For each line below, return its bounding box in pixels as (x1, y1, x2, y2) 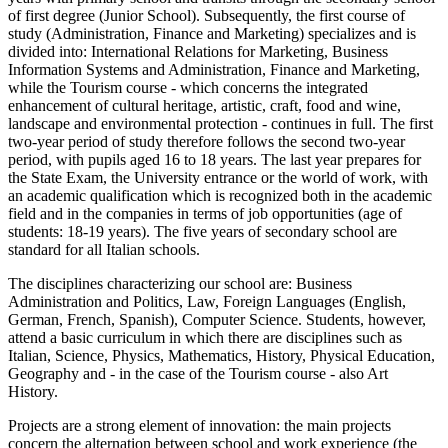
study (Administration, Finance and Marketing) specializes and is (8, 25, 416, 43)
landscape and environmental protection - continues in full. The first (8, 115, 433, 133)
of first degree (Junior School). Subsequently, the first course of (8, 7, 405, 25)
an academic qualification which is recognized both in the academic (8, 187, 432, 205)
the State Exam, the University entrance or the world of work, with (8, 169, 428, 187)
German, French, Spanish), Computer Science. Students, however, (8, 311, 426, 329)
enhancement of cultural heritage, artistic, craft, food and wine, (8, 97, 401, 115)
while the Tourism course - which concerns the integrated (8, 79, 368, 97)
